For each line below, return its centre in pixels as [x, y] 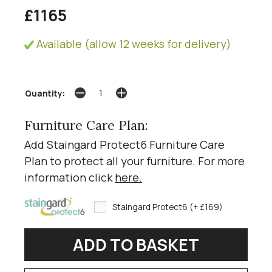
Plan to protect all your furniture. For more [134, 161]
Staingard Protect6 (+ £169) [168, 207]
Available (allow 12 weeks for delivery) [133, 43]
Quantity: [45, 94]
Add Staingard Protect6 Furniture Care [124, 144]
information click [70, 177]
